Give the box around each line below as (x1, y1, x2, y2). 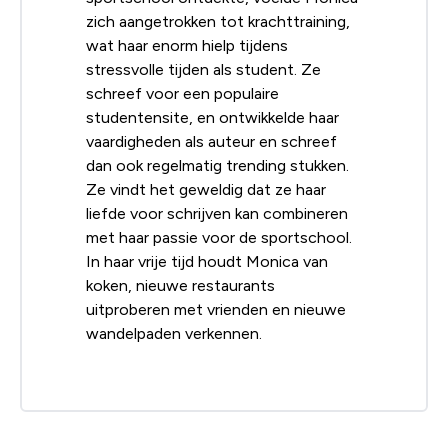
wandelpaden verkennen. (86, 324, 262, 342)
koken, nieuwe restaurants (86, 276, 275, 294)
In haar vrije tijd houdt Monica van (86, 252, 328, 270)
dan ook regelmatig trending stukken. (86, 156, 349, 174)
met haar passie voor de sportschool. (86, 228, 352, 246)
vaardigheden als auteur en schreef (86, 132, 337, 150)
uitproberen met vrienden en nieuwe (86, 300, 346, 318)
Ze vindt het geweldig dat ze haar (86, 180, 326, 198)
